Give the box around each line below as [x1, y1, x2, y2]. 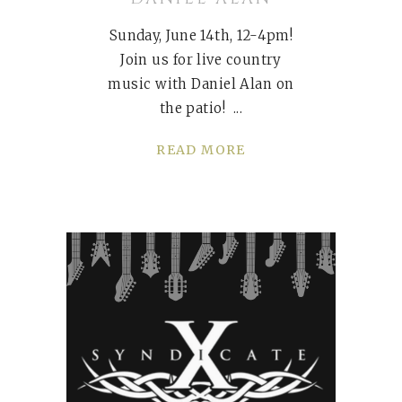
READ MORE [156, 142, 246, 159]
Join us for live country [120, 51, 282, 69]
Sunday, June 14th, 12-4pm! [109, 27, 293, 45]
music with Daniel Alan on [108, 75, 294, 93]
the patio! [159, 100, 234, 118]
